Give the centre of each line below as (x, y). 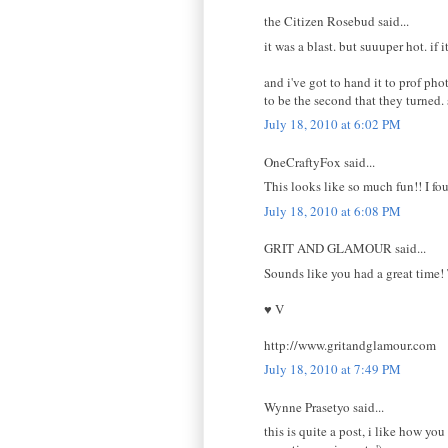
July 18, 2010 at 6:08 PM (332, 210)
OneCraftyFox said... (319, 161)
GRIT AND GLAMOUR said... (345, 248)
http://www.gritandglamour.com (350, 344)
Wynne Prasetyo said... (324, 406)
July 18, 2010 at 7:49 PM (332, 369)
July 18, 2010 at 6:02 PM (332, 124)
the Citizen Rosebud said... (336, 21)
